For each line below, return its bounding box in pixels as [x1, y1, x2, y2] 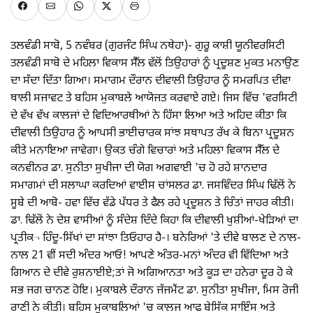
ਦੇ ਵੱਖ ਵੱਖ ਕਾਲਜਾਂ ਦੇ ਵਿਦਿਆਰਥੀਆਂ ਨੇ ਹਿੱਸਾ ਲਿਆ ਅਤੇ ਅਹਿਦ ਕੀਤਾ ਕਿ [10, 109, 286, 124]
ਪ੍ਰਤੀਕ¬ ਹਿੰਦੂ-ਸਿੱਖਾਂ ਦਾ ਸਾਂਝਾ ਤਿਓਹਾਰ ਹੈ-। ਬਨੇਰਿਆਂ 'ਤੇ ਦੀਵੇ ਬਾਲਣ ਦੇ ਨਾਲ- [10, 231, 301, 247]
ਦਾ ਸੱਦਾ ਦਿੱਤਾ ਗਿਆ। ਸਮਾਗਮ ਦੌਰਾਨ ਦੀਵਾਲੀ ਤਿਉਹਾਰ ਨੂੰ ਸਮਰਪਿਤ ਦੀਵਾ [10, 74, 291, 89]
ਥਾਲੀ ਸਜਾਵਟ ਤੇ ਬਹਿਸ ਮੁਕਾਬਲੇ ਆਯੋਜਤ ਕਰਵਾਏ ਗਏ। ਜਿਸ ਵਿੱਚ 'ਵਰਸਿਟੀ [10, 92, 297, 107]
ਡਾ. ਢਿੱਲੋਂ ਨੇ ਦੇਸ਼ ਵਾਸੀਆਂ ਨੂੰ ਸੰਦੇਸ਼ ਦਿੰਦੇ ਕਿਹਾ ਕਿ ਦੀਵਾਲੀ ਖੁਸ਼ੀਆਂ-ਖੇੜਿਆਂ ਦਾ [10, 214, 298, 229]
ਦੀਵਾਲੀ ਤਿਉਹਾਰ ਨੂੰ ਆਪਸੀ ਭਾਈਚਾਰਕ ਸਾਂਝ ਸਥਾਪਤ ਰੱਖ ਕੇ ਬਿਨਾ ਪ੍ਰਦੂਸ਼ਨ [10, 126, 294, 142]
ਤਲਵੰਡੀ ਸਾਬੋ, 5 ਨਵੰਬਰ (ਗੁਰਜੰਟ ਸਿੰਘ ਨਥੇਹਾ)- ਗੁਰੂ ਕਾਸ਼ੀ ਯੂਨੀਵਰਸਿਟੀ [10, 39, 284, 54]
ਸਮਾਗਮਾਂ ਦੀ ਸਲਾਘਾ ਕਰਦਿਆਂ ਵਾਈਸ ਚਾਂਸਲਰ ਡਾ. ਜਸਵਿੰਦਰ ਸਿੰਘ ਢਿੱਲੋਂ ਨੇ [10, 179, 296, 194]
